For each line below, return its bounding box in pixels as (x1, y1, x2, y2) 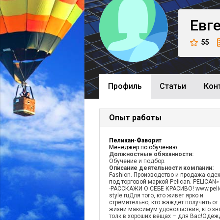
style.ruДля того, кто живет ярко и (109, 192, 203, 199)
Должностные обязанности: (109, 151, 193, 158)
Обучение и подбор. (109, 158, 165, 165)
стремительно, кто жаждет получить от (109, 199, 218, 206)
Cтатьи (160, 82, 186, 91)
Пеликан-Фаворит (109, 137, 162, 144)
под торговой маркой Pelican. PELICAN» (109, 178, 219, 185)
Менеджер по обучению (109, 144, 177, 151)
